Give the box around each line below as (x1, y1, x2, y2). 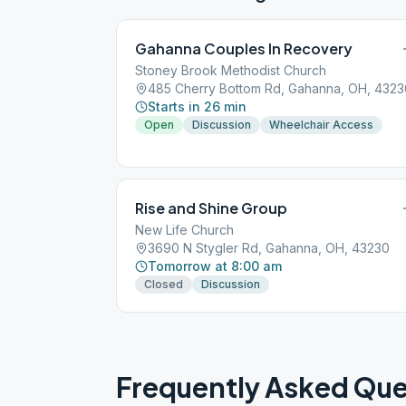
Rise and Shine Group (135, 198, 287, 217)
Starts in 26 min (148, 99, 246, 114)
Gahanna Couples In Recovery (135, 39, 353, 58)
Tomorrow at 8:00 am (148, 258, 282, 274)
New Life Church (135, 222, 234, 237)
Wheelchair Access (269, 118, 373, 131)
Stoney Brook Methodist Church (135, 63, 326, 78)
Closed (144, 277, 183, 291)
